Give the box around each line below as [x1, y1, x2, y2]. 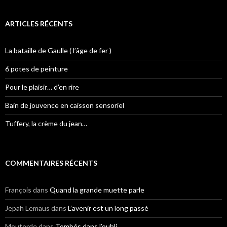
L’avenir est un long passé [68, 204, 148, 213]
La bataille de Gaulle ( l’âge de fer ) [5, 46, 111, 55]
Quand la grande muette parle [50, 185, 144, 195]
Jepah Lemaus [5, 204, 50, 213]
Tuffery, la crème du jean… [5, 119, 87, 128]
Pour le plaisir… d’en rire [5, 83, 79, 92]
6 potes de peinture [5, 64, 68, 73]
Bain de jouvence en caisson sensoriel [5, 101, 124, 110]
